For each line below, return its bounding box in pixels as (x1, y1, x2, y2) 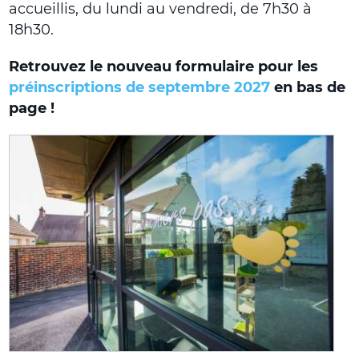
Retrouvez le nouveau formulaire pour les (9, 58, 319, 75)
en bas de (270, 79, 346, 95)
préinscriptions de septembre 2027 (9, 79, 271, 95)
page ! (9, 99, 55, 116)
